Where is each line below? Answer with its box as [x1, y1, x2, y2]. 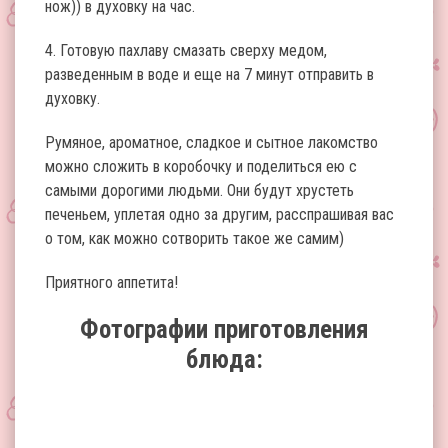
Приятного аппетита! [45, 273, 178, 292]
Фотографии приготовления [79, 315, 369, 344]
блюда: [185, 345, 263, 374]
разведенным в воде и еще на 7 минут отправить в [45, 65, 374, 84]
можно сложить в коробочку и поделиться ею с [45, 157, 357, 176]
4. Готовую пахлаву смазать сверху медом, [45, 41, 327, 60]
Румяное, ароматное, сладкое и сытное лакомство [45, 133, 378, 152]
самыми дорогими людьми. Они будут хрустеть [45, 181, 354, 200]
